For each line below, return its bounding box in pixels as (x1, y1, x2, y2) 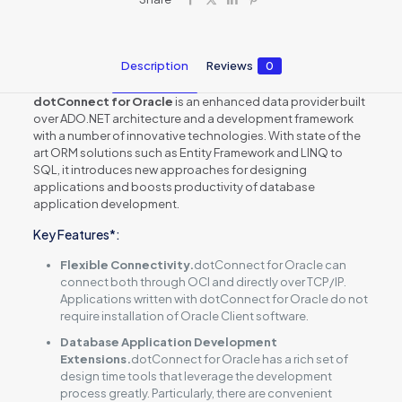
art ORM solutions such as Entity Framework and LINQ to (32, 144, 343, 160)
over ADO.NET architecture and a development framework (32, 110, 354, 126)
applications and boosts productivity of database (32, 179, 315, 194)
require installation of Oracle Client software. (59, 308, 309, 323)
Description (120, 57, 188, 73)
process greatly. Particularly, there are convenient (59, 385, 332, 400)
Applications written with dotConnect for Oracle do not (59, 291, 368, 306)
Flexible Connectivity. (59, 257, 194, 272)
